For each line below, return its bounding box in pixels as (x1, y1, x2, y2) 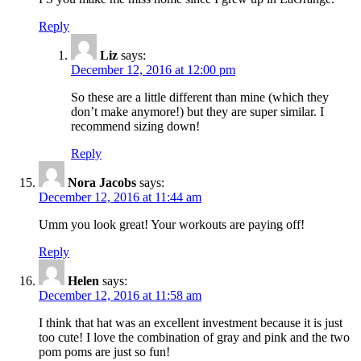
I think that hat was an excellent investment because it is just (39, 315, 342, 330)
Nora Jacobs (68, 175, 136, 189)
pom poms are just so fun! (39, 344, 170, 359)
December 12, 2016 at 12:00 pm (71, 62, 235, 77)
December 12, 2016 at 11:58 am (39, 288, 201, 302)
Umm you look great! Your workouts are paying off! (39, 217, 305, 231)
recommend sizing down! (71, 118, 200, 133)
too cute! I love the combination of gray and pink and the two (39, 330, 350, 344)
